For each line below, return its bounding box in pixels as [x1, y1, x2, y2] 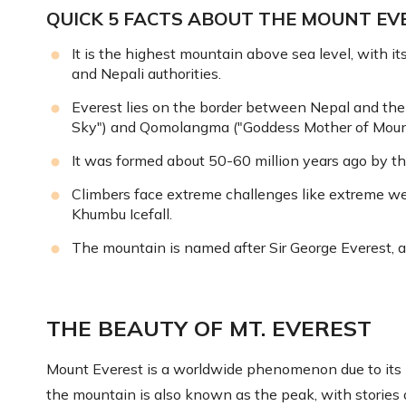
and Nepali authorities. [72, 63, 221, 82]
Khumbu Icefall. [72, 204, 172, 223]
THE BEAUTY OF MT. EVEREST [46, 314, 372, 342]
